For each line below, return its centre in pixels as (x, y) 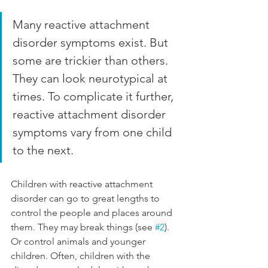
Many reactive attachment (83, 24)
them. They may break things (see (83, 227)
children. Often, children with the (82, 255)
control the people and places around (93, 212)
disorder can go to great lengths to (86, 198)
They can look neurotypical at (92, 78)
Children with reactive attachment (83, 184)
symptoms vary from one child (94, 132)
